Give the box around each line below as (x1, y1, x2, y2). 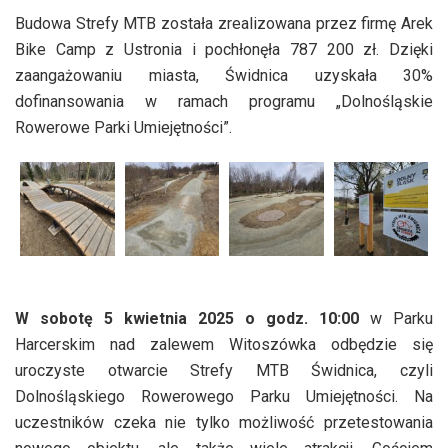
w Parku (359, 309, 433, 329)
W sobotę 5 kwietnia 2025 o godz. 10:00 (15, 309, 359, 329)
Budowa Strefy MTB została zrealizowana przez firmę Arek (15, 13, 433, 33)
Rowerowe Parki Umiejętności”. (15, 117, 232, 137)
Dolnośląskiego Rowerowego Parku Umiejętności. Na (15, 387, 433, 407)
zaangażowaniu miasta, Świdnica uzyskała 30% (15, 65, 433, 85)
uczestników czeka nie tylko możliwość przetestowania (15, 413, 433, 433)
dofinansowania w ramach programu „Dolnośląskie (15, 91, 433, 111)
